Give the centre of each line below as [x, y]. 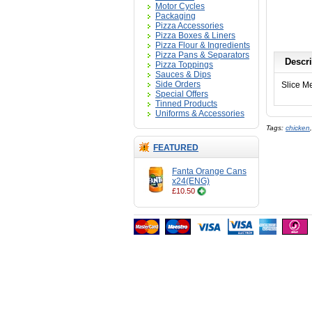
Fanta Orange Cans [209, 171]
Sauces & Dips [183, 75]
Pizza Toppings [184, 65]
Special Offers [182, 94]
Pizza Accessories [189, 26]
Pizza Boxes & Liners [195, 36]
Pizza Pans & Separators [202, 55]
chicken [298, 128]
